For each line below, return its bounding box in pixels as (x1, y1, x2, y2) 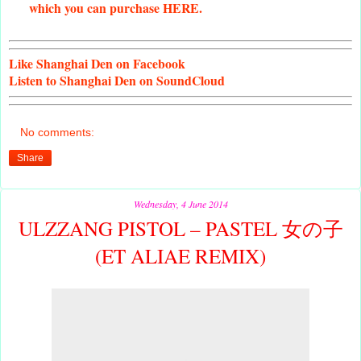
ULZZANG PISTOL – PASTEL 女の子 (18, 214, 343, 242)
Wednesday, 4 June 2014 (133, 197, 228, 210)
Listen (9, 71, 43, 90)
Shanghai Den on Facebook (33, 54, 185, 73)
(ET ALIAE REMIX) (95, 242, 266, 269)
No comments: (20, 125, 95, 139)
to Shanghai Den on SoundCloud (43, 71, 225, 90)
